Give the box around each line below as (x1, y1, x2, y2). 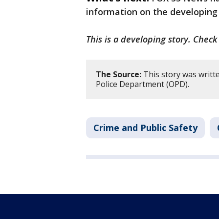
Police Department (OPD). (96, 79, 189, 90)
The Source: (96, 69, 141, 80)
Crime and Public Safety (93, 122, 197, 134)
